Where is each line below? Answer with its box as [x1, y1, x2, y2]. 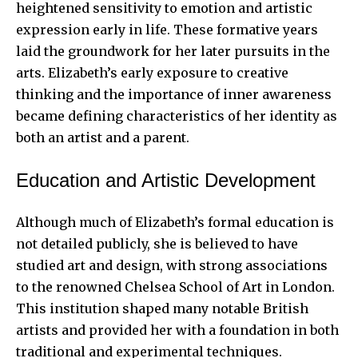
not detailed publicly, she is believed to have [16, 235, 298, 252]
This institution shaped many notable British [16, 300, 308, 316]
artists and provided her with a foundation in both [16, 321, 339, 338]
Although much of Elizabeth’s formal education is [16, 213, 334, 230]
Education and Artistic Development [16, 169, 316, 191]
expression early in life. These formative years [16, 21, 318, 38]
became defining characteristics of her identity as [16, 107, 337, 124]
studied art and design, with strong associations [16, 257, 328, 273]
